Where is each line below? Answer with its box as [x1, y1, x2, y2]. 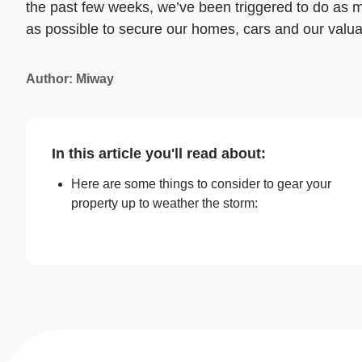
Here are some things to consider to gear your [71, 177, 331, 192]
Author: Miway [26, 71, 114, 86]
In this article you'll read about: [52, 145, 266, 162]
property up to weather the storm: [71, 196, 258, 211]
